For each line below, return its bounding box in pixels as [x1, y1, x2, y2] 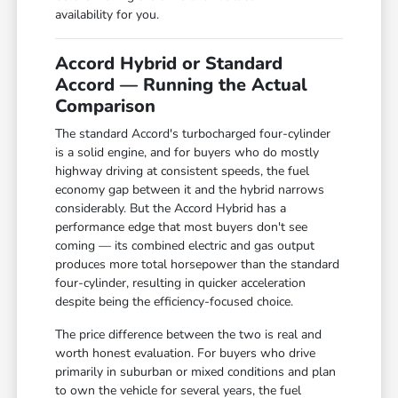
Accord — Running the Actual [55, 73, 308, 98]
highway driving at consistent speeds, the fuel [55, 163, 310, 180]
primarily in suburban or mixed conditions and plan [55, 363, 337, 381]
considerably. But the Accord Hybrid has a [55, 200, 287, 218]
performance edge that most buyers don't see [55, 219, 308, 236]
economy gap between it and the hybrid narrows [55, 181, 325, 199]
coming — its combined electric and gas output [55, 237, 315, 255]
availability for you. [55, 6, 160, 24]
